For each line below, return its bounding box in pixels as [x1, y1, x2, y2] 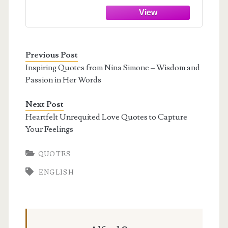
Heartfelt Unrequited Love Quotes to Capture [25, 111, 187, 122]
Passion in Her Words [25, 74, 101, 85]
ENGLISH [38, 168, 74, 177]
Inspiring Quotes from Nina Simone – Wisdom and [25, 62, 200, 73]
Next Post [25, 99, 64, 109]
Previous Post [25, 49, 78, 60]
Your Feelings [25, 124, 73, 134]
